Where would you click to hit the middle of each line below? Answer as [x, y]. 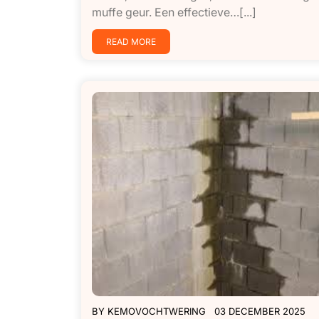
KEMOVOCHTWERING [157, 312]
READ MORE [131, 41]
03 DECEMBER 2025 [260, 312]
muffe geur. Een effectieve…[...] [174, 12]
